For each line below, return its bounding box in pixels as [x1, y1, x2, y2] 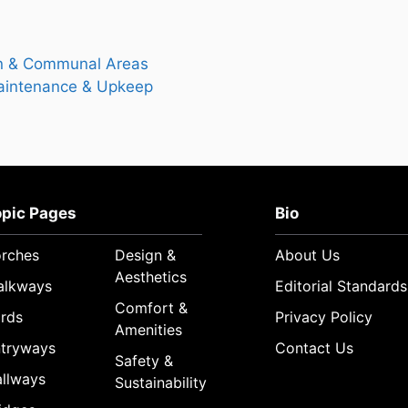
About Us [275, 246, 341, 265]
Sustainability [115, 373, 208, 393]
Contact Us [275, 339, 354, 358]
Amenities [115, 321, 183, 340]
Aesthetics [115, 268, 188, 287]
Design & [115, 246, 177, 265]
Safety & [115, 352, 174, 371]
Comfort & [115, 299, 189, 318]
